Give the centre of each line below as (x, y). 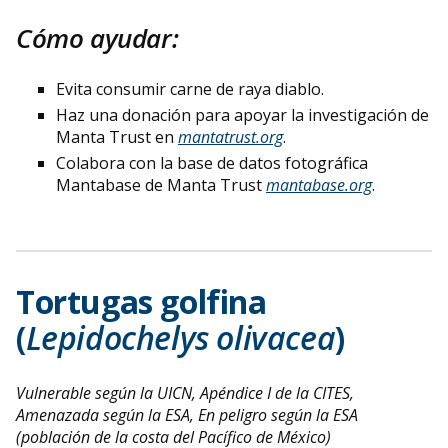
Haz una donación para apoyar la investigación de (242, 114)
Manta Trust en (117, 136)
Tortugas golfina (141, 301)
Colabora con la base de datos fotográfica (212, 162)
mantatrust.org (230, 136)
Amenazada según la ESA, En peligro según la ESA (187, 415)
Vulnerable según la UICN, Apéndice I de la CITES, (185, 393)
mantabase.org (319, 184)
